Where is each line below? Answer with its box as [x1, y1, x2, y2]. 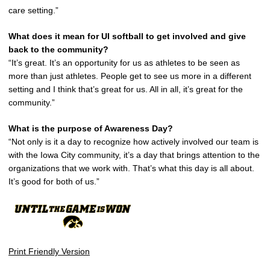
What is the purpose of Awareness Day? [8, 124, 173, 134]
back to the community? [8, 45, 108, 55]
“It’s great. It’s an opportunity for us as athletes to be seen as [8, 58, 240, 68]
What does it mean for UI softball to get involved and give [8, 31, 246, 42]
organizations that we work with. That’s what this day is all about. [8, 163, 254, 174]
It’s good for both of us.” [8, 177, 99, 187]
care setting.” [8, 5, 58, 16]
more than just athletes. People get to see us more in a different [8, 71, 251, 81]
